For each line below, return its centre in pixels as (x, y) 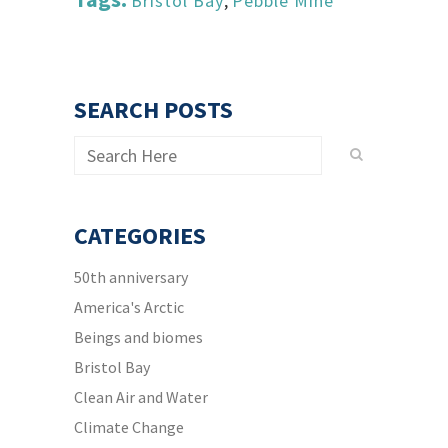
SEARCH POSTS (153, 109)
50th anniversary (131, 277)
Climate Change (129, 427)
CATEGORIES (140, 235)
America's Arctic (129, 307)
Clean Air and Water (141, 397)
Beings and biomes (138, 337)
